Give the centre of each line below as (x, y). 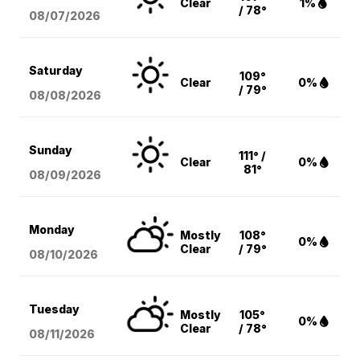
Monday (52, 230)
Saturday (56, 71)
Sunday (51, 150)
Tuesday (55, 309)
